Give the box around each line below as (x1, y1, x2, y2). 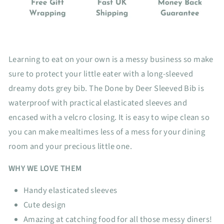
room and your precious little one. (8, 140, 132, 152)
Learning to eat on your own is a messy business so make (8, 53, 213, 65)
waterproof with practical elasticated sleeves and (8, 96, 187, 109)
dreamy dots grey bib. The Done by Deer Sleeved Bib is (8, 82, 204, 94)
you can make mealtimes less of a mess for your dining (8, 125, 205, 138)
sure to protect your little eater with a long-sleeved (8, 67, 193, 80)
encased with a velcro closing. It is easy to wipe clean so (8, 111, 210, 123)
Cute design (23, 198, 66, 211)
